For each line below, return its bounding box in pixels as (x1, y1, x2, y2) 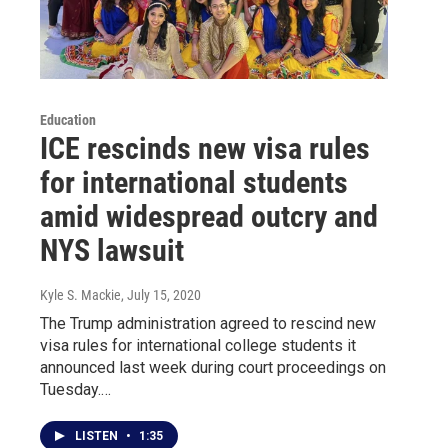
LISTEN (75, 428, 121, 443)
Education (40, 111, 96, 128)
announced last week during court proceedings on (40, 357, 386, 377)
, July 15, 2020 (121, 286, 201, 303)
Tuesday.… (40, 379, 111, 399)
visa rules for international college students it (40, 335, 356, 355)
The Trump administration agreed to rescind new (40, 313, 376, 333)
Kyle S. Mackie (40, 286, 121, 303)
